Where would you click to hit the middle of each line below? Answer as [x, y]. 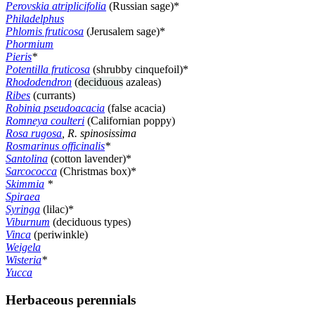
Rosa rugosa [34, 134]
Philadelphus [35, 18]
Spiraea [23, 197]
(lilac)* [57, 210]
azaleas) [142, 82]
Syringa [23, 210]
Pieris [19, 56]
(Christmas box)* [97, 172]
